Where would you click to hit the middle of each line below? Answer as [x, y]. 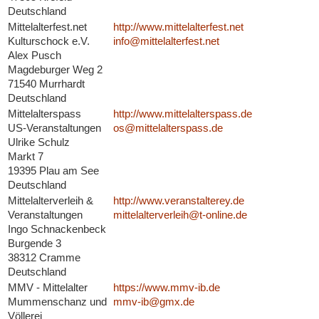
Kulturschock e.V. [48, 41]
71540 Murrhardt [46, 84]
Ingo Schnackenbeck [57, 229]
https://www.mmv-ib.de [166, 288]
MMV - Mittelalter [47, 288]
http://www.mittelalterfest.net [178, 27]
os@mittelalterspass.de [168, 128]
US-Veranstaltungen [54, 128]
